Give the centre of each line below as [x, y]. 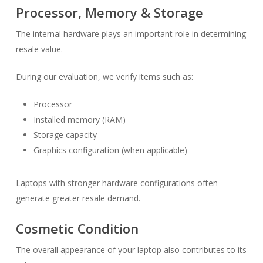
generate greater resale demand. [78, 198]
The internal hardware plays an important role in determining [131, 34]
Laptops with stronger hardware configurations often [117, 183]
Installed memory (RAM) [79, 119]
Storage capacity [65, 135]
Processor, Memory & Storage [109, 12]
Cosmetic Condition [77, 228]
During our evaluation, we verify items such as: [104, 77]
